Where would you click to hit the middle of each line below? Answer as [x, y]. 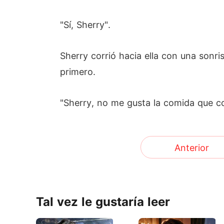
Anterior [191, 148]
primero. [78, 72]
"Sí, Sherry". [85, 25]
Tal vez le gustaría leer [103, 202]
